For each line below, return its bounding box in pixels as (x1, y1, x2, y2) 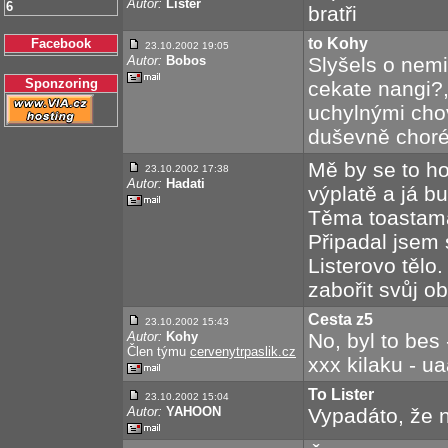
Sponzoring (24, 76, 98, 91)
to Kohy (308, 35, 368, 52)
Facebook (31, 36, 91, 51)
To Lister (308, 386, 374, 403)
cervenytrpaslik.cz (190, 344, 296, 359)
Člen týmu (127, 344, 190, 359)
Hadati (166, 176, 205, 191)
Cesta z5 (308, 311, 373, 328)
